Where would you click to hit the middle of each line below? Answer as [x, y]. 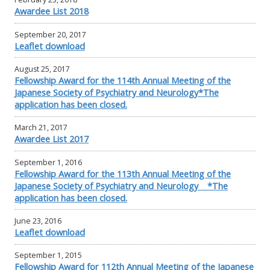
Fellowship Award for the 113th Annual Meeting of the [123, 173]
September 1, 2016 [48, 162]
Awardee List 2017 [52, 139]
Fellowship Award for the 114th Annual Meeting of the [123, 80]
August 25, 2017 [42, 69]
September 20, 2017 [50, 34]
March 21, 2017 [41, 128]
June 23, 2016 [38, 221]
